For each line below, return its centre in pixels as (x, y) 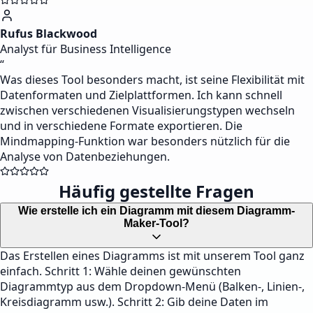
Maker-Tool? (156, 223)
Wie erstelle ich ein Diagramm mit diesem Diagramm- (156, 211)
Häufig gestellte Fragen (156, 191)
